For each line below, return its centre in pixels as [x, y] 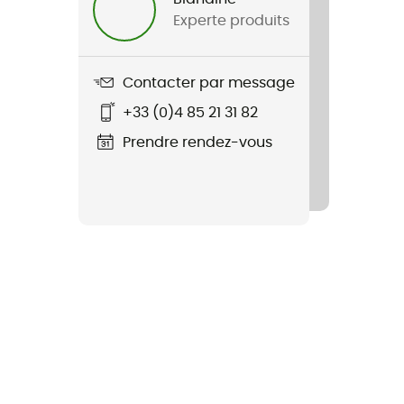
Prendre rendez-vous [197, 142]
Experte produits [232, 21]
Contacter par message [209, 83]
